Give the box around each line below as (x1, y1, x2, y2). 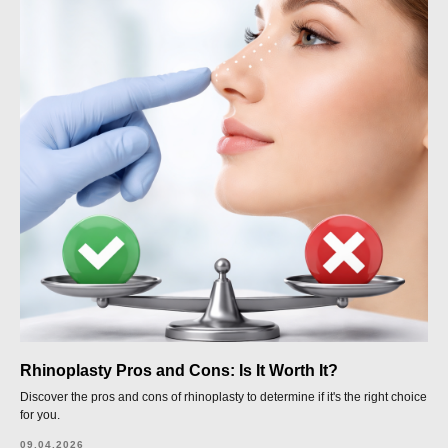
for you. (20, 408, 60, 422)
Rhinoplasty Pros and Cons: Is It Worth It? (20, 362, 338, 379)
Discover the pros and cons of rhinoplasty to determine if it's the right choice (20, 390, 427, 404)
